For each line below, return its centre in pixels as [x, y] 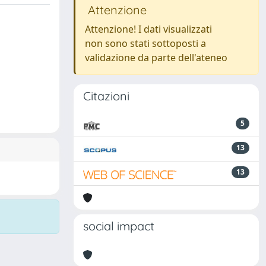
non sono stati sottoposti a [145, 43]
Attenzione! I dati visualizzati [148, 29]
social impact [119, 226]
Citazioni [106, 96]
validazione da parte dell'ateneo [156, 58]
